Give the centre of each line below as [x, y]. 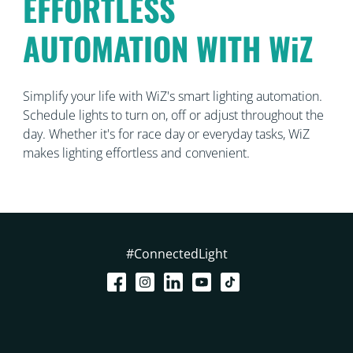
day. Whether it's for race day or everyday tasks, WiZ [166, 134]
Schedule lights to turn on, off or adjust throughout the [173, 115]
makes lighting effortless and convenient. [136, 152]
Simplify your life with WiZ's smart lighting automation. [172, 96]
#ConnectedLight [176, 253]
